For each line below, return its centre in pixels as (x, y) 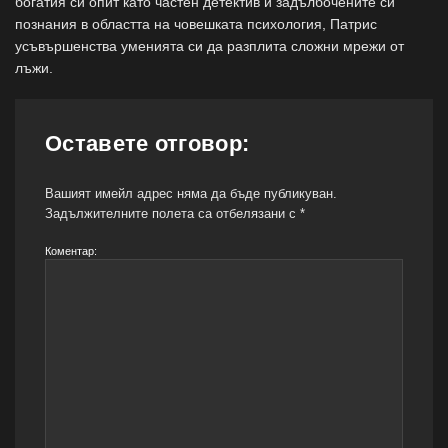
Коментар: (71, 250)
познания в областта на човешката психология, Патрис (196, 23)
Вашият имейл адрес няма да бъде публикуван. (191, 193)
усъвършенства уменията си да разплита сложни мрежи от (209, 45)
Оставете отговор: (147, 143)
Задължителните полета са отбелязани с (172, 213)
